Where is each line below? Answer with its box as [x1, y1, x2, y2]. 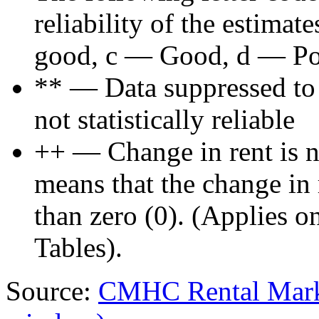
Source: [6, 276, 98, 307]
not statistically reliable [34, 104, 295, 135]
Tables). [34, 232, 122, 263]
